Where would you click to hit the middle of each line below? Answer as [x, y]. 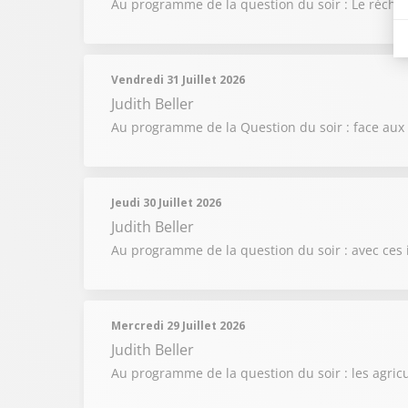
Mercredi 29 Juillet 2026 [178, 326]
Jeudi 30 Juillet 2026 [166, 203]
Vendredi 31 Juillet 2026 [178, 80]
